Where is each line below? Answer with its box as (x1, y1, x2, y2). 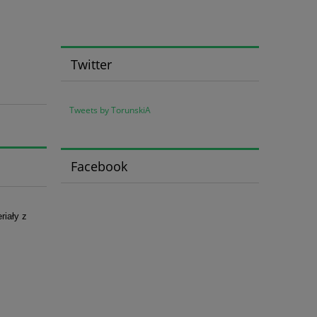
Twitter (70, 55, 112, 73)
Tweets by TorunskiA (69, 104, 151, 117)
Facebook (70, 157, 127, 175)
